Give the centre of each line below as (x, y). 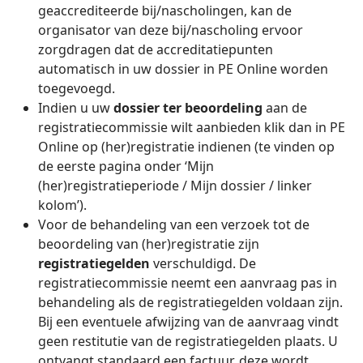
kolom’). (62, 205)
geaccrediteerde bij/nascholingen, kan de (165, 11)
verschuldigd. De (203, 263)
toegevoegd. (78, 88)
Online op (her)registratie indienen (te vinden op (186, 147)
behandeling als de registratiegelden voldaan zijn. (190, 302)
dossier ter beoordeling (188, 108)
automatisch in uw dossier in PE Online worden (183, 69)
